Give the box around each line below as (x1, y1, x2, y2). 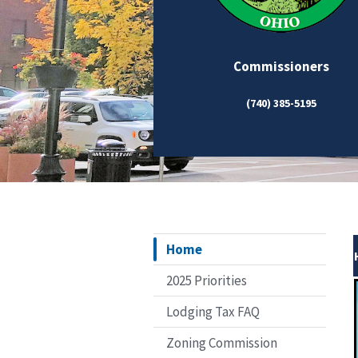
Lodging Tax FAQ (166, 302, 260, 320)
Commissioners (233, 57, 329, 75)
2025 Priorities (166, 271, 247, 289)
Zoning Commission (166, 333, 277, 352)
